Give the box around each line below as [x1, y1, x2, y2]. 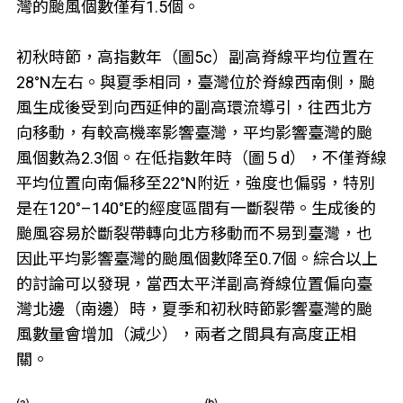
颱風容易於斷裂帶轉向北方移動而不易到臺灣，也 [15, 223, 372, 243]
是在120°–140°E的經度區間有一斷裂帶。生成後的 [15, 198, 376, 218]
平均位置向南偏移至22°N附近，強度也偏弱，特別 [15, 173, 375, 193]
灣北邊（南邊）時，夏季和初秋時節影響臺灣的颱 [15, 299, 372, 318]
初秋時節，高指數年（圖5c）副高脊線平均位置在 [15, 47, 374, 67]
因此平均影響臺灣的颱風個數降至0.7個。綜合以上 [15, 248, 378, 268]
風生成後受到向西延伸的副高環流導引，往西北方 [15, 97, 372, 117]
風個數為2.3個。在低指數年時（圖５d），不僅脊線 [15, 148, 387, 167]
